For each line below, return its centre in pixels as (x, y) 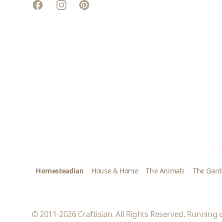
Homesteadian (60, 170)
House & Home (115, 170)
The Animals (166, 170)
